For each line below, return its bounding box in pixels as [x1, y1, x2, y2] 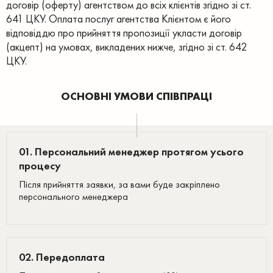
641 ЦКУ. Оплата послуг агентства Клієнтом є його [6, 12, 231, 26]
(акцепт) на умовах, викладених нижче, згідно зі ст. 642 [6, 40, 247, 54]
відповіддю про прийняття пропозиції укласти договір [6, 26, 242, 40]
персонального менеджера [19, 190, 128, 203]
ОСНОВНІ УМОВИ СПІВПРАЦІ [61, 89, 212, 103]
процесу [19, 158, 61, 172]
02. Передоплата [19, 250, 105, 264]
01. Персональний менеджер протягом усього [19, 144, 244, 158]
